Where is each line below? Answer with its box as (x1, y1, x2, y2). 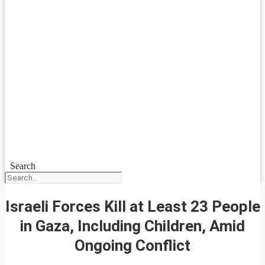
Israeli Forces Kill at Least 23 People (5, 197, 260, 215)
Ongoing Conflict (75, 236, 190, 254)
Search (9, 161, 35, 171)
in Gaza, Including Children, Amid (20, 216, 245, 235)
